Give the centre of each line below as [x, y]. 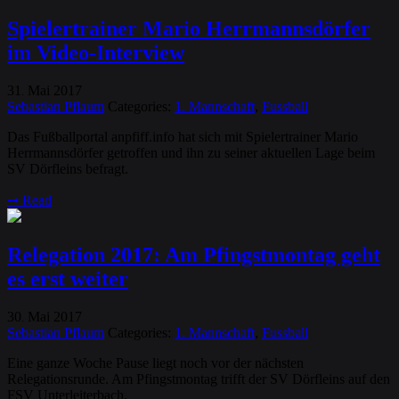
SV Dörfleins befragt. [68, 168]
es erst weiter [68, 279]
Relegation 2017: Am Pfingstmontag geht [194, 255]
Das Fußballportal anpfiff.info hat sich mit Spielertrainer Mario [183, 136]
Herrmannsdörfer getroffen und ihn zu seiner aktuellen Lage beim [191, 152]
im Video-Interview [96, 52]
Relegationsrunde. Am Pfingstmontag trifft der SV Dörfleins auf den [199, 379]
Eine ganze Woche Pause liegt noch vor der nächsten [155, 363]
